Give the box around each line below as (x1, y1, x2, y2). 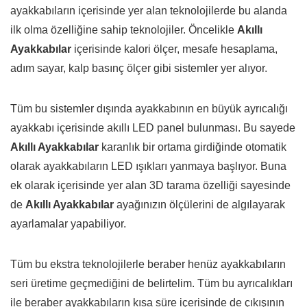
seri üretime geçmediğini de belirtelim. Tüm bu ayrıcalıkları (10, 278, 293, 290)
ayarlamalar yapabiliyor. (10, 218, 126, 230)
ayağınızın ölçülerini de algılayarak (114, 199, 285, 211)
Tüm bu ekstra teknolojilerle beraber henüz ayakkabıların (10, 258, 286, 271)
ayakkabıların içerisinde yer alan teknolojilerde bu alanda (10, 5, 287, 17)
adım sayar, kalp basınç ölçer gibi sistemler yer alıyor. (10, 62, 267, 75)
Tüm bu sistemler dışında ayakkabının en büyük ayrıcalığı (10, 103, 288, 115)
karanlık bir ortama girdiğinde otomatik (99, 141, 286, 153)
